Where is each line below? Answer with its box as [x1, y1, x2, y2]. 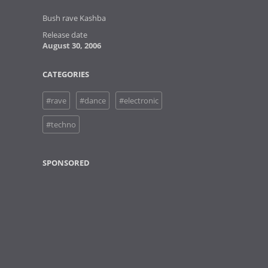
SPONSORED [42, 157, 90, 168]
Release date [42, 29, 87, 40]
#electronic [119, 95, 159, 106]
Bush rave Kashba [42, 13, 106, 23]
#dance [80, 95, 106, 106]
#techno [46, 119, 76, 130]
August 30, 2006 [42, 40, 101, 51]
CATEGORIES [42, 69, 89, 80]
